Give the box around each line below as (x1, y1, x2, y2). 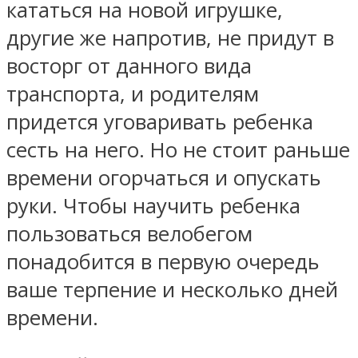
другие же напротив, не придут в (6, 23, 334, 52)
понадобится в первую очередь (6, 247, 320, 276)
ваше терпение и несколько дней (6, 275, 338, 304)
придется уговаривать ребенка (6, 107, 313, 136)
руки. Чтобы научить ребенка (6, 191, 300, 220)
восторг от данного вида (6, 51, 252, 80)
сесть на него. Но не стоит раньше (6, 135, 350, 164)
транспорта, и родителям (6, 79, 259, 108)
